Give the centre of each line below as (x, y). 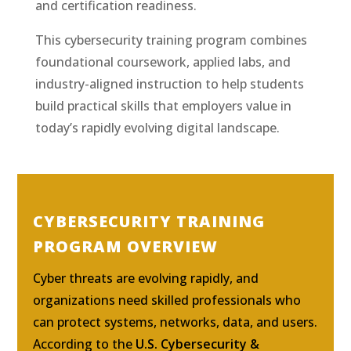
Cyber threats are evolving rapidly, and (146, 278)
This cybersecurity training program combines (171, 40)
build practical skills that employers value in (163, 105)
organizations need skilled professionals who (167, 300)
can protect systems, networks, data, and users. (175, 322)
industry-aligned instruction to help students (169, 83)
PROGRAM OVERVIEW (126, 246)
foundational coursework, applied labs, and (163, 62)
